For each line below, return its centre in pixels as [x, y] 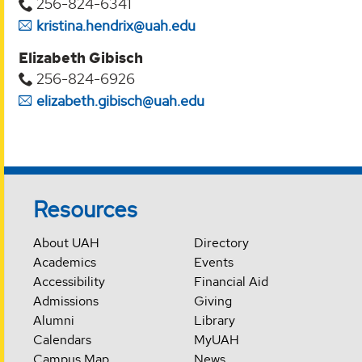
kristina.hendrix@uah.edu [116, 26]
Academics [65, 263]
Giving [213, 301]
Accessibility [69, 282]
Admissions [66, 301]
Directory [221, 243]
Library [214, 321]
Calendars [63, 340]
